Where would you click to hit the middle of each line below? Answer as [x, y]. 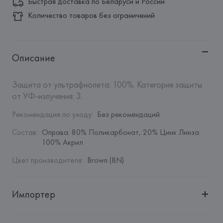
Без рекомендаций [128, 114]
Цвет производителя [47, 160]
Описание [33, 58]
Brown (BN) [105, 160]
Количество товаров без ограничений [91, 15]
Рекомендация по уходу [52, 114]
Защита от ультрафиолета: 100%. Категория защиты [107, 84]
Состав [24, 132]
